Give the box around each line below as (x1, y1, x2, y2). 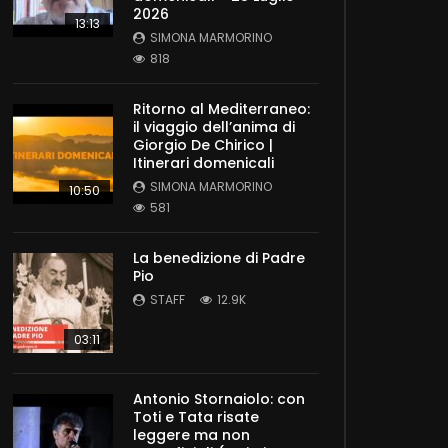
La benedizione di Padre (133, 248, 305, 269)
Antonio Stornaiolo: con (133, 389, 305, 410)
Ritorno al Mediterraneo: (133, 99, 310, 120)
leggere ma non (133, 425, 250, 446)
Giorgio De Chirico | (133, 135, 273, 156)
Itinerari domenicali (133, 153, 274, 174)
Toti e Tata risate (133, 407, 259, 428)
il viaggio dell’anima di (133, 117, 295, 138)
